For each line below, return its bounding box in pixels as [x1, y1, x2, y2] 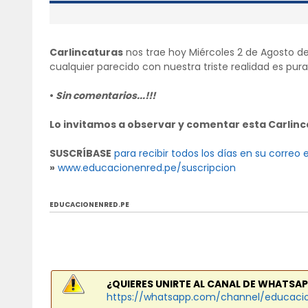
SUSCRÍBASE [49, 146, 111, 161]
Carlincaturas [49, 45, 123, 60]
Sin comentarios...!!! [56, 89, 155, 103]
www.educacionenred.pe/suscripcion [58, 161, 236, 175]
